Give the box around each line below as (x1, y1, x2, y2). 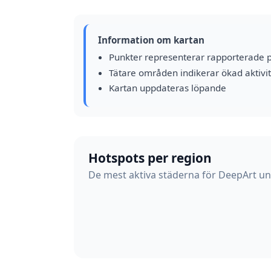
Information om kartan (98, 34, 204, 46)
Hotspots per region (88, 149, 212, 166)
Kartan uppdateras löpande (108, 82, 226, 94)
